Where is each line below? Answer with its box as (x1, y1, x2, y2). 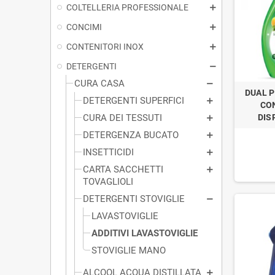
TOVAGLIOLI (83, 176, 133, 187)
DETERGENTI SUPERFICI (83, 95, 184, 106)
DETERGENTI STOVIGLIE (83, 193, 185, 204)
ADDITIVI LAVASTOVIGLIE (91, 227, 198, 239)
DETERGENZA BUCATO (83, 129, 179, 141)
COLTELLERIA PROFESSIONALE (66, 2, 188, 12)
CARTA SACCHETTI (83, 163, 163, 175)
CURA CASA (74, 77, 125, 89)
